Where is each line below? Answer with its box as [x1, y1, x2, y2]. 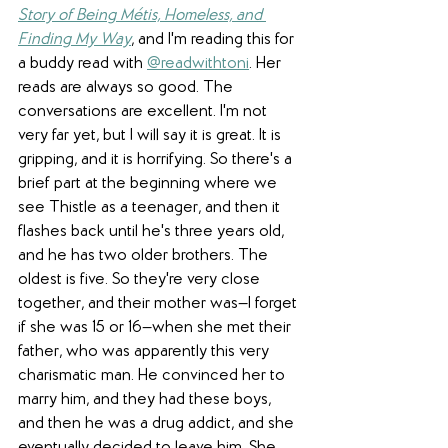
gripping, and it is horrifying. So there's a [18, 151, 296, 170]
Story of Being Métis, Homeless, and [18, 7, 266, 26]
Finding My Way [18, 31, 131, 50]
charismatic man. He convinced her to [18, 367, 289, 386]
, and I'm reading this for [131, 31, 298, 50]
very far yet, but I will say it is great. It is [18, 127, 285, 146]
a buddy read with [18, 55, 147, 74]
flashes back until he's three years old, [18, 223, 288, 242]
